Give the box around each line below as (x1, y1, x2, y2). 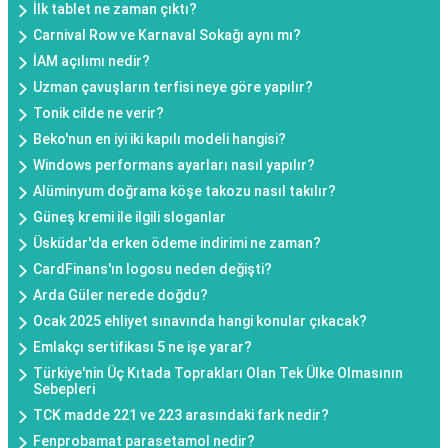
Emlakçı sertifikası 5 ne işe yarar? (33, 339, 252, 356)
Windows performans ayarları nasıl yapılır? (33, 157, 315, 174)
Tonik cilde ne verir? (33, 105, 164, 122)
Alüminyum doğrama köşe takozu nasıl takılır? (33, 183, 336, 200)
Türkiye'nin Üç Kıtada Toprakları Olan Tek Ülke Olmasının (33, 365, 403, 382)
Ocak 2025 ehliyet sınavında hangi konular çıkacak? (33, 313, 367, 330)
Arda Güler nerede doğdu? (33, 287, 208, 304)
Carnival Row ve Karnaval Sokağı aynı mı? (33, 27, 301, 44)
